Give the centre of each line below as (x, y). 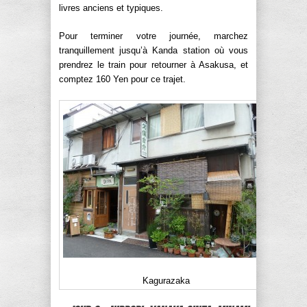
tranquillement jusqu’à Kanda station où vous (153, 50)
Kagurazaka (166, 280)
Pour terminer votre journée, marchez (153, 36)
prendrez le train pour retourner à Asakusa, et (153, 64)
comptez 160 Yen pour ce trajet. (122, 79)
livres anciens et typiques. (111, 8)
